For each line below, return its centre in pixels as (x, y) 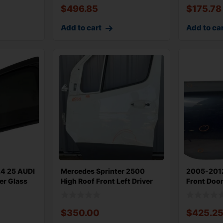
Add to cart (81, 28)
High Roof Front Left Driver (107, 181)
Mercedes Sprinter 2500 (103, 171)
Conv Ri (199, 191)
